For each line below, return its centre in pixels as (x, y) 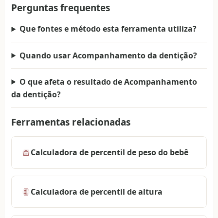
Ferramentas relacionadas (71, 122)
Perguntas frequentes (61, 8)
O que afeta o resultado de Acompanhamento (109, 82)
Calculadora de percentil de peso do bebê (109, 153)
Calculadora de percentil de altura (96, 192)
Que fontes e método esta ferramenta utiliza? (108, 29)
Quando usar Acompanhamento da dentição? (109, 55)
